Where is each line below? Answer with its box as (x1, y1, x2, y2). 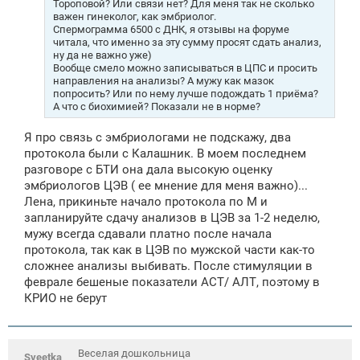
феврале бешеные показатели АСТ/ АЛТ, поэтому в (24, 275, 320, 290)
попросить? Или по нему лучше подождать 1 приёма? (53, 87, 318, 100)
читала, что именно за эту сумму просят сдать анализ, (53, 35, 321, 48)
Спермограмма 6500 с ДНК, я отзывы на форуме (53, 22, 289, 35)
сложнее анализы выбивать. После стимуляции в (24, 259, 313, 274)
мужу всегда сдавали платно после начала (24, 227, 272, 242)
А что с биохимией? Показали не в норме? (53, 100, 260, 112)
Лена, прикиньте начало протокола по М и (24, 194, 268, 210)
